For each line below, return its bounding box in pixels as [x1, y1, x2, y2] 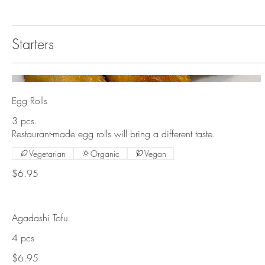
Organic [91, 147, 119, 159]
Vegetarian [29, 147, 66, 159]
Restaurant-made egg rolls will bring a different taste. [12, 127, 215, 140]
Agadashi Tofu [12, 211, 68, 224]
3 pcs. [12, 114, 37, 127]
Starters [12, 34, 54, 53]
